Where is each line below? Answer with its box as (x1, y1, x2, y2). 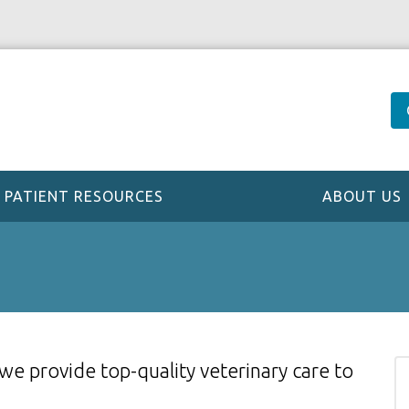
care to (292, 360, 353, 382)
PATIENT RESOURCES (4, 188, 163, 204)
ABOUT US (322, 188, 403, 204)
